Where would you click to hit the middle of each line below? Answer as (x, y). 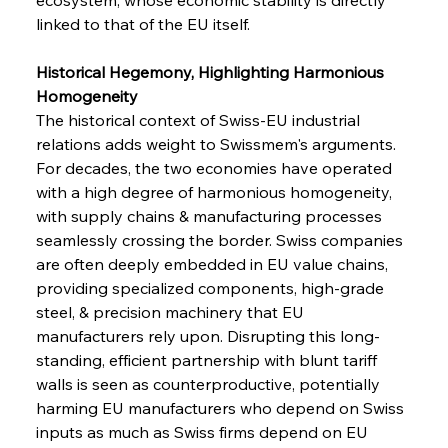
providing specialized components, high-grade (211, 287)
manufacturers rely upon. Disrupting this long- (207, 335)
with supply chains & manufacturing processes (210, 215)
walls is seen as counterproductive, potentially (209, 383)
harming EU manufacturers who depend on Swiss (221, 407)
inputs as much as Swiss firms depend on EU (203, 431)
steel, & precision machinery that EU (171, 311)
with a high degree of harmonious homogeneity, (215, 191)
